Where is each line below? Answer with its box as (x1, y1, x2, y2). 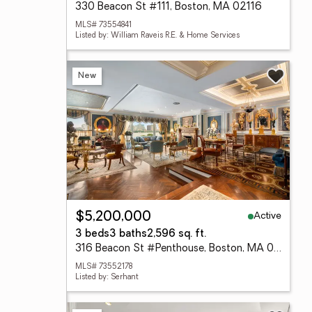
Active (253, 210, 281, 221)
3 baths (109, 229, 147, 240)
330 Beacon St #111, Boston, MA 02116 (75, 2, 262, 13)
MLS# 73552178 (75, 263, 132, 271)
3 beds (75, 229, 109, 240)
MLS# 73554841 (75, 22, 132, 29)
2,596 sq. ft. (147, 229, 206, 240)
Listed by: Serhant (75, 274, 139, 281)
